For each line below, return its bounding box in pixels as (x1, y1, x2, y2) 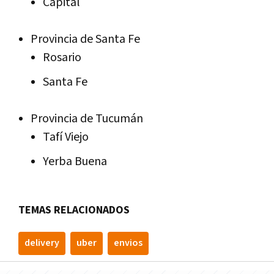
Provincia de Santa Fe (31, 31, 140, 48)
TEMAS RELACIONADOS (18, 203, 130, 218)
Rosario (43, 50, 81, 66)
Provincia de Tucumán (31, 111, 143, 127)
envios (114, 237, 143, 250)
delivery (24, 237, 59, 250)
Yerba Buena (43, 154, 107, 170)
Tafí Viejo (43, 129, 89, 146)
